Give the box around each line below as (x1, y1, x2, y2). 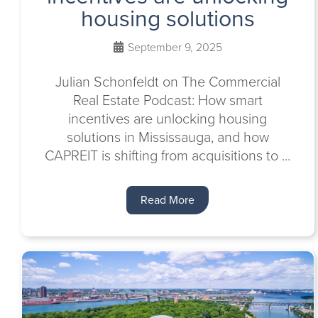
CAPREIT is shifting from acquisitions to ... (45, 145, 291, 166)
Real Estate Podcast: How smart (72, 89, 263, 111)
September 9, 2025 (124, 39, 222, 55)
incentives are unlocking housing (68, 108, 268, 129)
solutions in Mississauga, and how (66, 126, 269, 148)
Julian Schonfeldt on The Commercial (55, 71, 280, 92)
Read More (141, 192, 195, 208)
